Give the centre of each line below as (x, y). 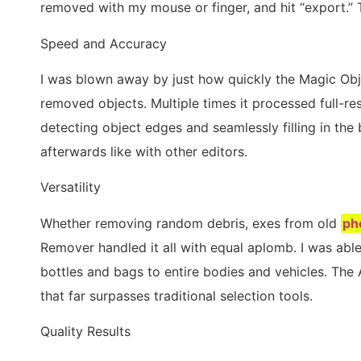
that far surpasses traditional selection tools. (176, 295)
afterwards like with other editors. (144, 151)
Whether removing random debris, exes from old (191, 223)
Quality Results (85, 332)
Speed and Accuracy (104, 43)
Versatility (71, 187)
